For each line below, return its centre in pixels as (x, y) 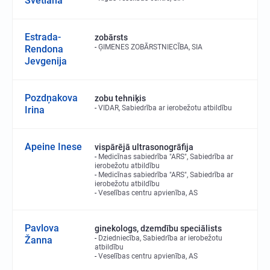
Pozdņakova (51, 98)
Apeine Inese (53, 147)
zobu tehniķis (120, 98)
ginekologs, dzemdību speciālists (158, 228)
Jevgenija (46, 61)
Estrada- (43, 37)
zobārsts (111, 37)
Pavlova (42, 228)
